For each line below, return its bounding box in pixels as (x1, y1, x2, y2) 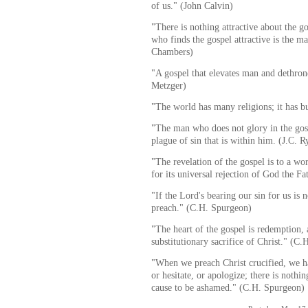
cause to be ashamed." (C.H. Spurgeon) (151, 281, 305, 293)
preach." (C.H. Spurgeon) (151, 201, 252, 213)
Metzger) (151, 79, 186, 91)
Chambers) (151, 45, 193, 57)
